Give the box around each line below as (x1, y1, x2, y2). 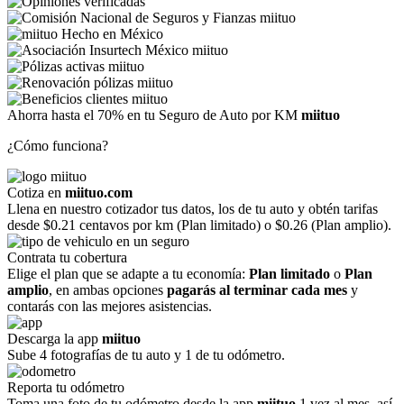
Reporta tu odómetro (7, 380, 124, 395)
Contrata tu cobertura (7, 250, 127, 265)
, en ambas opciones (49, 282, 167, 298)
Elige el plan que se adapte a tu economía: (7, 266, 249, 281)
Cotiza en (7, 185, 65, 200)
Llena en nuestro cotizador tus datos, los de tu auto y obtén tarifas (7, 201, 378, 216)
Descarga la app (7, 331, 102, 346)
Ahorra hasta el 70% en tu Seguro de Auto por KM (7, 107, 301, 123)
